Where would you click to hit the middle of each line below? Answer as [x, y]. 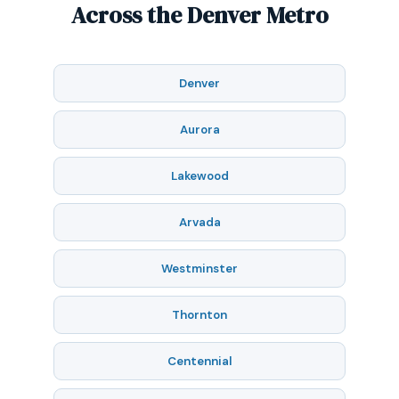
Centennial [199, 361]
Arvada [199, 222]
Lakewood [199, 176]
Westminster [199, 269]
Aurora [199, 130]
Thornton [199, 315]
